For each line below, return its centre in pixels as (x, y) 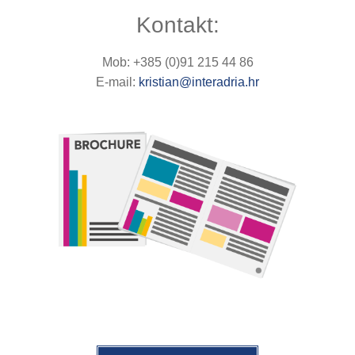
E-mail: (117, 82)
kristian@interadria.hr (199, 82)
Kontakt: (177, 25)
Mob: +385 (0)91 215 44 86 (177, 62)
